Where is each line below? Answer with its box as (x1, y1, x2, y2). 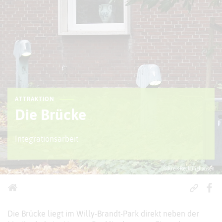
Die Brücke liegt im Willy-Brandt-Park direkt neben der (7, 209, 199, 219)
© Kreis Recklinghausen (164, 166, 215, 171)
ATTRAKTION (15, 96, 55, 103)
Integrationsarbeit (15, 134, 78, 143)
